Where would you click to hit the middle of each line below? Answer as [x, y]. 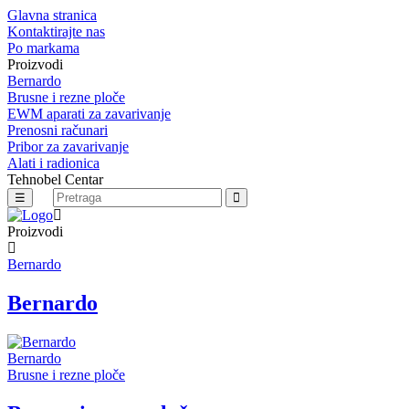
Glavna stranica [52, 15]
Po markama [43, 48]
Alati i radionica [53, 163]
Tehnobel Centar [55, 179]
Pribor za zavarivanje [68, 147]
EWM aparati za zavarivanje [89, 114]
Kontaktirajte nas [56, 31]
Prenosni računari [58, 130]
